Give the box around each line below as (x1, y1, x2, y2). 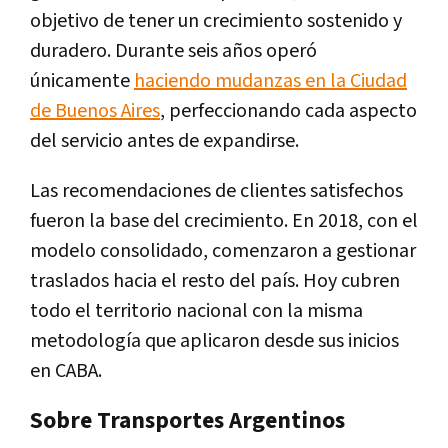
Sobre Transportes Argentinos (30, 406, 345, 437)
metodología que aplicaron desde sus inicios (30, 328, 399, 355)
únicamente (30, 68, 134, 95)
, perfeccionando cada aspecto (160, 98, 417, 125)
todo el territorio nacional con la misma (30, 298, 363, 325)
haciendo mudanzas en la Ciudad (134, 68, 407, 95)
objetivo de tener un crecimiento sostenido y (30, 8, 402, 35)
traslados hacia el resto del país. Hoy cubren (30, 268, 400, 295)
